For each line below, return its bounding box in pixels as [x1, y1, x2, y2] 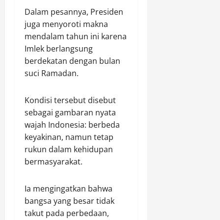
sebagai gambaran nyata [25, 107, 116, 118]
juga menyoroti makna [25, 19, 108, 29]
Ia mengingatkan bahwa [25, 183, 112, 194]
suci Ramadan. [25, 68, 79, 79]
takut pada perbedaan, [25, 208, 109, 219]
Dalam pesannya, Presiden [25, 6, 123, 17]
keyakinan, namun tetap [25, 132, 113, 142]
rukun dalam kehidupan [25, 144, 113, 155]
